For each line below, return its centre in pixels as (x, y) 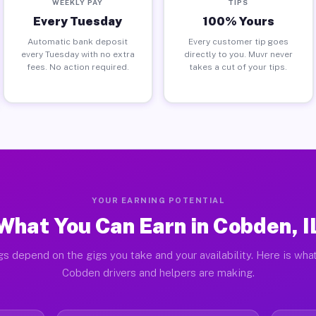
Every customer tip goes (238, 41)
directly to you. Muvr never (238, 54)
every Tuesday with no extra (78, 54)
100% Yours (238, 21)
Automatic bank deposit (78, 41)
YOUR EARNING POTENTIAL (158, 200)
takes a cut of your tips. (238, 67)
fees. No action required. (78, 67)
